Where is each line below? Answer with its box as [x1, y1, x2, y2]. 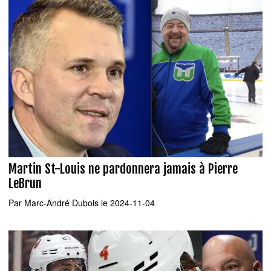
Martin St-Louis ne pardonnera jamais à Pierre [8, 160, 238, 177]
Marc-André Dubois [24, 197, 99, 209]
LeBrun [8, 175, 42, 191]
